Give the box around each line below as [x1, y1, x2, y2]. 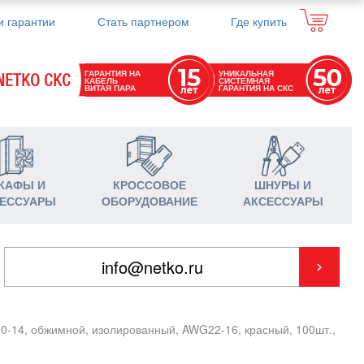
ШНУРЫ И [254, 175, 312, 193]
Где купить [231, 13, 288, 29]
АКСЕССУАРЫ [242, 192, 323, 209]
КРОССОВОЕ [113, 175, 186, 193]
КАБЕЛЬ [84, 74, 119, 85]
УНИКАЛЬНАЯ [218, 67, 274, 78]
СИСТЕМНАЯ [218, 74, 270, 85]
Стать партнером [97, 13, 189, 29]
